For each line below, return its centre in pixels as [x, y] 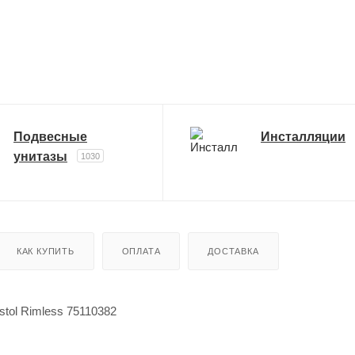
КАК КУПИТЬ [45, 251]
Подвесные [50, 136]
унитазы [40, 156]
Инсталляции [303, 136]
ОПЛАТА [141, 251]
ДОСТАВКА [233, 251]
